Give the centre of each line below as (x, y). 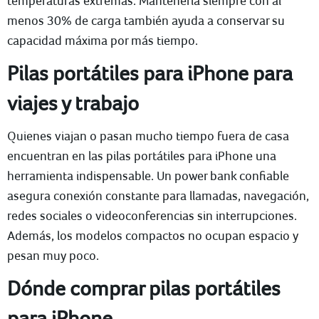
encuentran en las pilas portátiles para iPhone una (142, 156)
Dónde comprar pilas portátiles (144, 288)
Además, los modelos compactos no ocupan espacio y (153, 236)
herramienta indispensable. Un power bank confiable (148, 176)
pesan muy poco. (53, 256)
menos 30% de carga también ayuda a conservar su (146, 21)
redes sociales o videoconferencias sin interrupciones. (152, 216)
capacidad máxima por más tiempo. (103, 41)
